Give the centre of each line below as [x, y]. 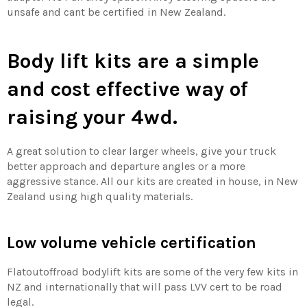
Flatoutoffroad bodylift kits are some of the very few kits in [152, 272]
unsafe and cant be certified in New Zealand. [118, 12]
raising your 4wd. [92, 117]
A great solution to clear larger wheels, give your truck [142, 151]
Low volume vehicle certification [132, 243]
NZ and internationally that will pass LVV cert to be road [145, 287]
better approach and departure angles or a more [126, 167]
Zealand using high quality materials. [101, 197]
